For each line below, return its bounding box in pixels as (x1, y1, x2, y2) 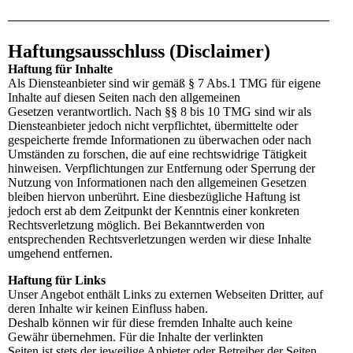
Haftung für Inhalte (8, 61, 113, 76)
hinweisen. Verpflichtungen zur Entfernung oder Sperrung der (8, 161, 315, 175)
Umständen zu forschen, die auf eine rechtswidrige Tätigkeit (8, 147, 307, 161)
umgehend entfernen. (8, 246, 113, 260)
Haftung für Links (8, 273, 106, 287)
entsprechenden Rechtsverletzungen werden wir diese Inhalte (8, 232, 311, 246)
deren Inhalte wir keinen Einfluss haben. (8, 301, 208, 315)
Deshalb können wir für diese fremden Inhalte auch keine (8, 315, 292, 329)
